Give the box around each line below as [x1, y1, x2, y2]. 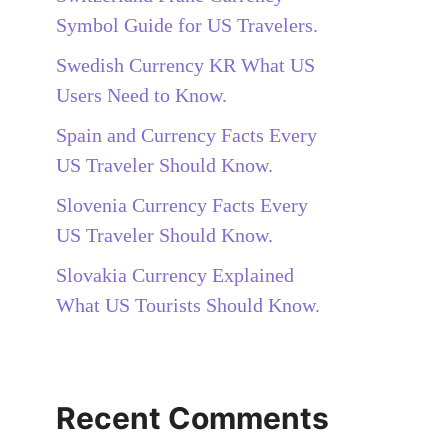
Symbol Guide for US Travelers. [56, 13, 318, 36]
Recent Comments [56, 399, 329, 436]
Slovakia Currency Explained [56, 263, 294, 286]
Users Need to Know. [56, 83, 227, 106]
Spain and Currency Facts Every [56, 123, 317, 146]
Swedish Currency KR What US [56, 53, 315, 76]
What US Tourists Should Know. [56, 293, 320, 316]
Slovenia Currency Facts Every [56, 193, 308, 216]
